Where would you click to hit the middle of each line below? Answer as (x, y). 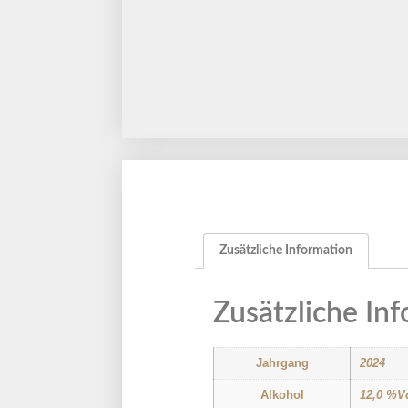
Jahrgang (282, 363)
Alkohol (282, 395)
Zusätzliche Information (286, 251)
